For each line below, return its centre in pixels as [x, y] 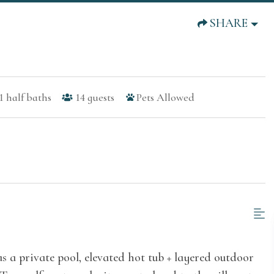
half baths [28, 97]
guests [101, 97]
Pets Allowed [165, 97]
